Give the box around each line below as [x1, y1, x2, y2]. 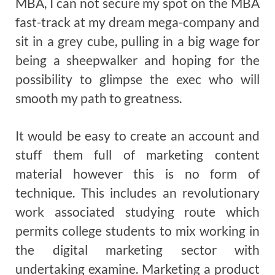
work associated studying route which [15, 203, 260, 219]
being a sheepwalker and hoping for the [15, 52, 260, 68]
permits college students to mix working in [15, 222, 260, 238]
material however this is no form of [15, 165, 260, 181]
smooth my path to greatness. [15, 90, 182, 106]
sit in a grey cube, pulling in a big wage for [15, 33, 260, 48]
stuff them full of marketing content [15, 146, 260, 162]
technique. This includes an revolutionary [15, 184, 260, 200]
